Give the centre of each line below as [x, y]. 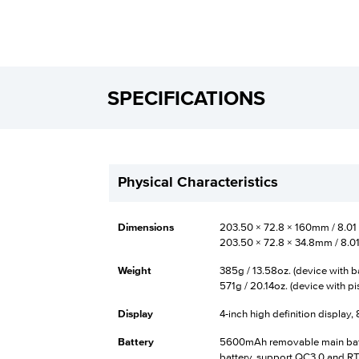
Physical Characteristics [198, 182]
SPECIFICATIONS [187, 99]
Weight [134, 270]
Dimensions [145, 227]
